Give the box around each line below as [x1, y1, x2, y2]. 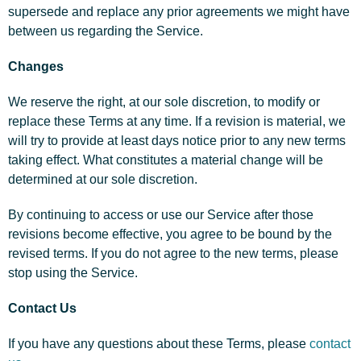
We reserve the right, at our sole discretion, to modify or [8, 95, 320, 109]
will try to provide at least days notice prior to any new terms [8, 134, 346, 147]
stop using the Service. [8, 266, 138, 280]
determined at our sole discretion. [8, 172, 197, 186]
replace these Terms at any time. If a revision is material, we [8, 114, 346, 128]
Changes [8, 60, 64, 73]
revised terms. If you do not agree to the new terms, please [8, 247, 338, 260]
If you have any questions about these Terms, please [8, 337, 309, 351]
